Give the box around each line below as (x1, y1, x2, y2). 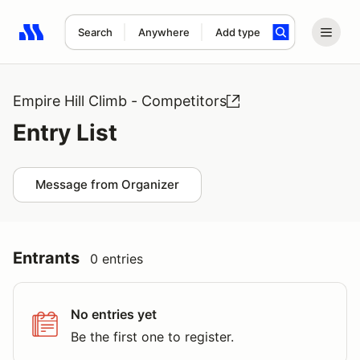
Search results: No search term (18, 33, 206, 49)
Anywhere (137, 26, 190, 39)
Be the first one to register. (71, 329, 234, 345)
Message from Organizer (35, 177, 179, 192)
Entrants (13, 248, 80, 268)
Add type (215, 26, 260, 39)
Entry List (13, 119, 117, 146)
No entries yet (71, 306, 157, 322)
